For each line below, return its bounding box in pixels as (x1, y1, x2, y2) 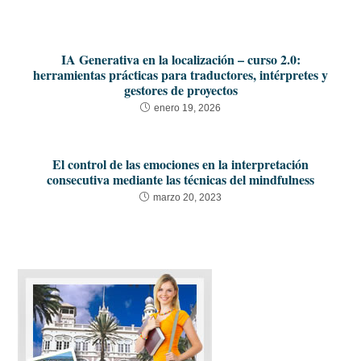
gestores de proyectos (123, 81, 238, 100)
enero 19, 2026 (154, 102, 221, 114)
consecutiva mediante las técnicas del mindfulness (47, 170, 314, 189)
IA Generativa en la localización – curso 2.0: (60, 50, 301, 69)
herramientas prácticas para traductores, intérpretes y (33, 65, 328, 85)
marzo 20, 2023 (153, 192, 222, 204)
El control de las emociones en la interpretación (52, 155, 309, 174)
